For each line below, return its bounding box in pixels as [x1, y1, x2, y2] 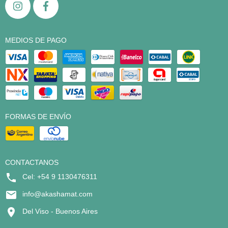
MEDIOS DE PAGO [5, 36, 67, 45]
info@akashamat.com [22, 190, 93, 198]
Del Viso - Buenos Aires [22, 207, 98, 216]
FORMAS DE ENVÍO [5, 112, 71, 121]
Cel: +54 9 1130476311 [22, 173, 97, 181]
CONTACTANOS [5, 158, 59, 167]
